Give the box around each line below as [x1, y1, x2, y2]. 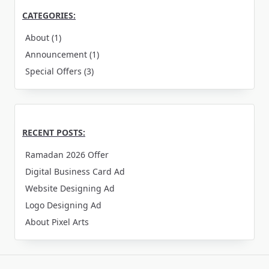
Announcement [25, 48, 88, 60]
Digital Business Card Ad [25, 165, 125, 177]
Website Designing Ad [25, 182, 115, 194]
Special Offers [25, 65, 82, 77]
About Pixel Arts [25, 216, 89, 228]
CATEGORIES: [22, 9, 76, 21]
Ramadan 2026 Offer [25, 148, 109, 160]
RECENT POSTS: [22, 126, 85, 138]
